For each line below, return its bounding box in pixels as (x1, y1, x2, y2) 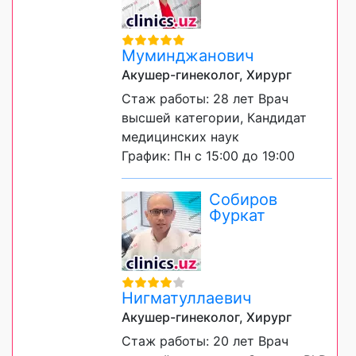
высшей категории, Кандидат (122, 110, 307, 126)
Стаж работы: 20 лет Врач (122, 333, 288, 350)
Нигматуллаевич (122, 288, 251, 308)
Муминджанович (122, 46, 253, 66)
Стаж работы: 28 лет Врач (122, 91, 288, 107)
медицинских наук (122, 129, 239, 145)
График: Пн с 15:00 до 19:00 (122, 148, 295, 164)
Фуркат (209, 206, 265, 226)
